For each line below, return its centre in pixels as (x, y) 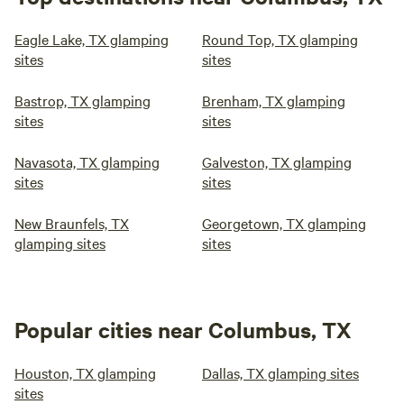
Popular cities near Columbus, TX (183, 329)
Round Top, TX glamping (280, 39)
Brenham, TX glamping (274, 100)
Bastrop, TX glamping (83, 100)
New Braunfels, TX (72, 223)
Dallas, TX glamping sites (280, 372)
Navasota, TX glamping (87, 161)
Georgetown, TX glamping (284, 223)
